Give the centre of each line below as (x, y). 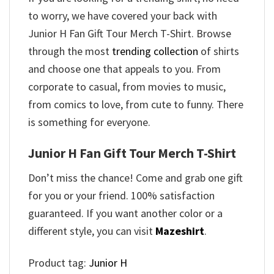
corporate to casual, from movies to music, (127, 86)
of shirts (219, 51)
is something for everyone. (89, 122)
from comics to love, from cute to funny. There (136, 104)
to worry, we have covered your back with (123, 15)
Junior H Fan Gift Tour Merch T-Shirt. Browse (130, 33)
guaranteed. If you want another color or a (125, 213)
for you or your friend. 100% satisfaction (121, 195)
